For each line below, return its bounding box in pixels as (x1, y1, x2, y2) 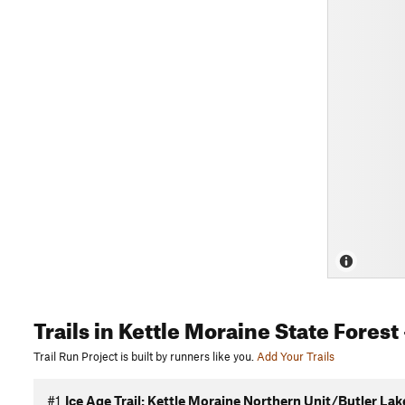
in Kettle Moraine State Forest (89, 310, 399, 344)
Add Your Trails (257, 349, 334, 363)
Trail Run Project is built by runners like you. (33, 349, 254, 363)
